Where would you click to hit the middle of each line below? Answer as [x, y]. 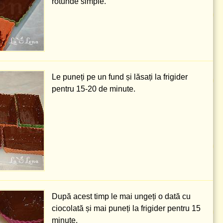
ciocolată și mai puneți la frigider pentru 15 [126, 208]
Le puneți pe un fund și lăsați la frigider [120, 77]
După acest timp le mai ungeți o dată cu [121, 196]
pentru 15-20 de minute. [94, 89]
